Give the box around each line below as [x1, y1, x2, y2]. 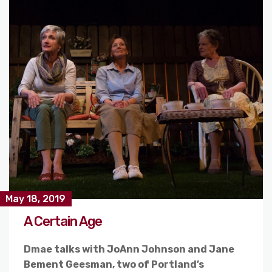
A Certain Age [24, 212, 102, 229]
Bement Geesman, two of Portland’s [24, 258, 204, 270]
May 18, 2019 [5, 192, 66, 205]
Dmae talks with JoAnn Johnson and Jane [24, 243, 234, 255]
